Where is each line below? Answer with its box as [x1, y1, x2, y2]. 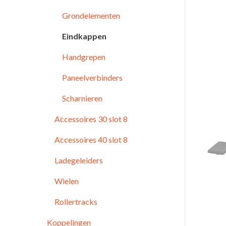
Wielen [54, 176, 79, 186]
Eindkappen [62, 31, 106, 41]
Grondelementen [62, 11, 120, 20]
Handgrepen [62, 52, 105, 62]
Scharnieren [62, 93, 102, 103]
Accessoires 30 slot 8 [54, 114, 128, 124]
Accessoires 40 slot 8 [54, 135, 128, 144]
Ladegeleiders [54, 155, 103, 165]
